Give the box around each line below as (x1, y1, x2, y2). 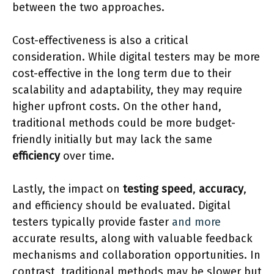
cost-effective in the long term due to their (12, 66, 231, 80)
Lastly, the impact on (12, 182, 123, 196)
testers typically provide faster (12, 215, 172, 229)
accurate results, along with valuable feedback (12, 231, 253, 245)
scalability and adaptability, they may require (12, 83, 242, 97)
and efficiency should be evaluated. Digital (12, 198, 231, 212)
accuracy (199, 182, 243, 196)
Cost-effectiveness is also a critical (12, 33, 188, 47)
